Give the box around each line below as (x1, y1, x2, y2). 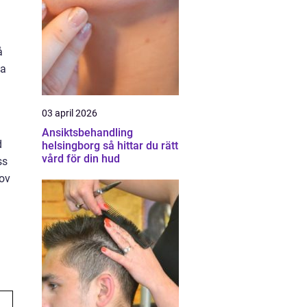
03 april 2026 (42, 108, 97, 119)
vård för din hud (42, 152, 120, 165)
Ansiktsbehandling (42, 126, 133, 139)
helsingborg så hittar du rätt (42, 139, 103, 152)
